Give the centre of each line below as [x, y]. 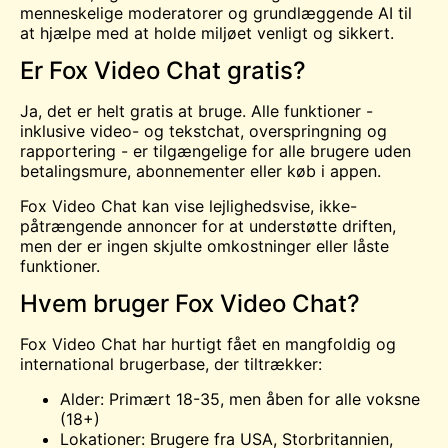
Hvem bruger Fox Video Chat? [190, 304]
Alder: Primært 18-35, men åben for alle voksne [240, 398]
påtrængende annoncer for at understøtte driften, [208, 225]
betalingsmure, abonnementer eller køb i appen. [200, 171]
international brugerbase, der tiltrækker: [171, 364]
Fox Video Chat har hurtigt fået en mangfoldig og [208, 344]
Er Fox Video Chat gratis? [163, 71]
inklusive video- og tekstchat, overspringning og [203, 131]
